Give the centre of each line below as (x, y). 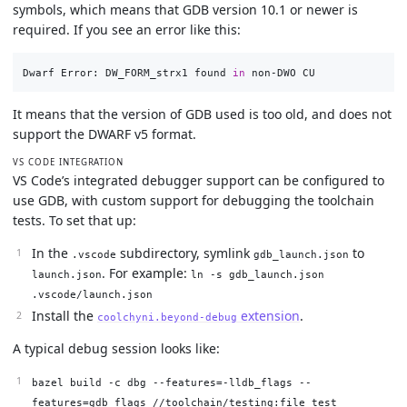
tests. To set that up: (74, 220)
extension (268, 316)
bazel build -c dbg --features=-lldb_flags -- (172, 383)
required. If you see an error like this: (127, 29)
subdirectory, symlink (185, 253)
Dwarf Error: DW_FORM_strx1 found (127, 73)
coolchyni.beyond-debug (167, 318)
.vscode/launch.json (92, 294)
